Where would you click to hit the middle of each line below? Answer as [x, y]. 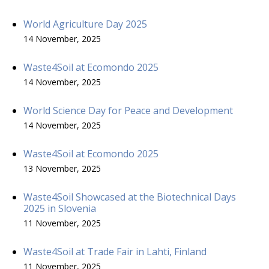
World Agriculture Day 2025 [85, 24]
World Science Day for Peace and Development [128, 110]
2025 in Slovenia [60, 208]
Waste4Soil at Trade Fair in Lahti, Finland [115, 251]
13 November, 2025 [62, 168]
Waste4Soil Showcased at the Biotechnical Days [130, 197]
